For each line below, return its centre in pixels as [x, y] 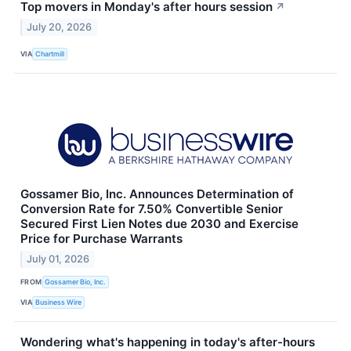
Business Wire [59, 302]
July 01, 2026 [58, 259]
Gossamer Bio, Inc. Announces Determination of [157, 194]
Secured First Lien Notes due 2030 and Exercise [159, 223]
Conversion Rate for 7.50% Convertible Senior [152, 208]
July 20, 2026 [60, 27]
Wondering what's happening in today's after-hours [168, 342]
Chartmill [50, 54]
